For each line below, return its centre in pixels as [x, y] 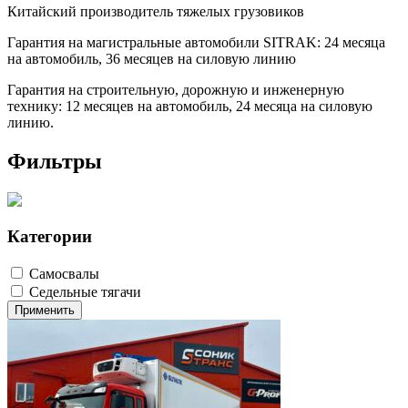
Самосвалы [64, 274]
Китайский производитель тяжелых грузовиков [156, 11]
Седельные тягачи [85, 292]
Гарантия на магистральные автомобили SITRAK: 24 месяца [196, 42]
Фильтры [55, 161]
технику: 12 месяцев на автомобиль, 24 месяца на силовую [190, 106]
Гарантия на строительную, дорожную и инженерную [176, 89]
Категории [50, 237]
